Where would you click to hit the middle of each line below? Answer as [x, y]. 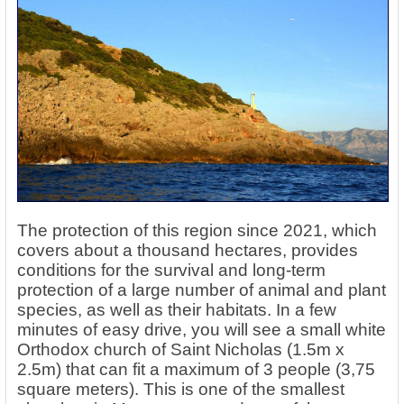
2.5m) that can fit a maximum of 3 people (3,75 [196, 370]
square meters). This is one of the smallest [181, 390]
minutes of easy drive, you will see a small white [202, 330]
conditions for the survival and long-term [171, 271]
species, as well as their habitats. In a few [177, 310]
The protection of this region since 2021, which [197, 231]
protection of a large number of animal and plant [202, 290]
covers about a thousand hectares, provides [188, 251]
